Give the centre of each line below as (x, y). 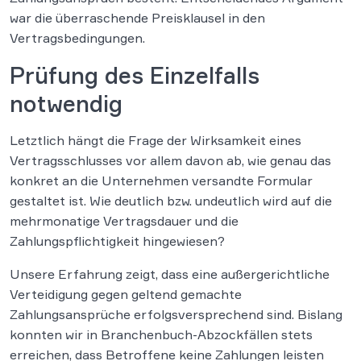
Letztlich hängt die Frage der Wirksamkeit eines (156, 140)
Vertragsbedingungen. (77, 37)
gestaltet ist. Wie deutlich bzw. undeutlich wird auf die (171, 200)
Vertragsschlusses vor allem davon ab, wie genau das (170, 160)
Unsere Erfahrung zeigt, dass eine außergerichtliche (170, 274)
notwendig (66, 103)
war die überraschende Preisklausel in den (137, 17)
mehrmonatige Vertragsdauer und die (124, 220)
